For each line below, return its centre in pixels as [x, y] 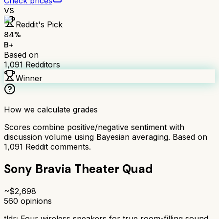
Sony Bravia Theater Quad [78, 169]
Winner [29, 78]
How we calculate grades [51, 109]
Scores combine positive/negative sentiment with [94, 127]
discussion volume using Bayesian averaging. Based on [106, 137]
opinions [35, 201]
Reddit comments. [57, 146]
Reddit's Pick [39, 24]
